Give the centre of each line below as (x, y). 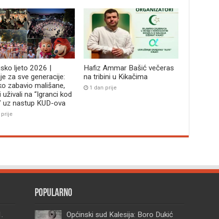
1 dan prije (103, 88)
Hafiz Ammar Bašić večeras (129, 68)
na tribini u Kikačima (116, 77)
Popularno (54, 194)
